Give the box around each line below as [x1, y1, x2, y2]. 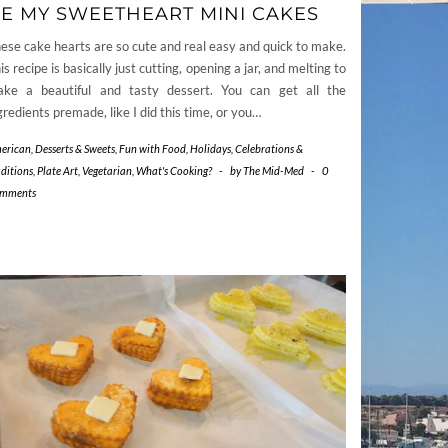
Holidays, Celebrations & [190, 142, 303, 156]
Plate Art [37, 164, 78, 178]
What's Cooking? [136, 164, 212, 178]
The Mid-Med [243, 164, 304, 178]
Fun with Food [119, 142, 186, 156]
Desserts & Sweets [35, 142, 115, 156]
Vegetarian [82, 164, 132, 178]
